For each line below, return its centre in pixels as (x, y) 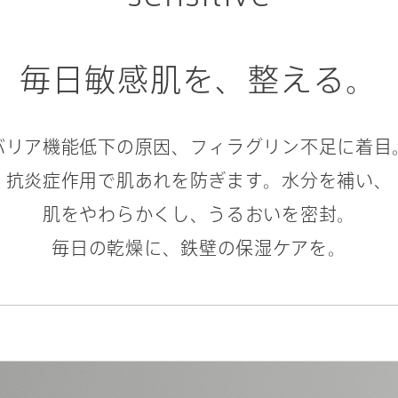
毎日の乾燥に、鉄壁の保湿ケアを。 (199, 248)
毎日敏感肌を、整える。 (199, 80)
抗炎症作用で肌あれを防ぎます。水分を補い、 (199, 180)
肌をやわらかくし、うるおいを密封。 (199, 214)
